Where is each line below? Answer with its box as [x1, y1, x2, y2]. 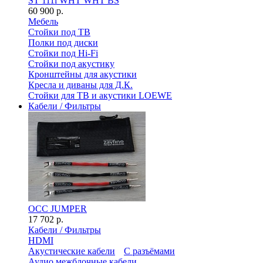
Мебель [28, 16, 58, 26]
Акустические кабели [28, 246, 115, 256]
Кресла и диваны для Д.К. [28, 80, 133, 90]
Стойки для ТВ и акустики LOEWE [28, 90, 172, 100]
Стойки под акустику [28, 59, 114, 69]
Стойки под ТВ [28, 27, 90, 37]
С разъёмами [124, 246, 175, 256]
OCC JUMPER [28, 204, 87, 214]
